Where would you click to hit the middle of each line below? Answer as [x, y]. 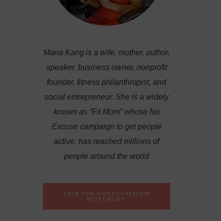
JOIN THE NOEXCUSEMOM [107, 194]
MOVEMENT [107, 199]
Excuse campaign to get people [107, 127]
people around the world [107, 156]
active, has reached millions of [107, 142]
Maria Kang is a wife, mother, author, [107, 53]
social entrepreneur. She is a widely [107, 97]
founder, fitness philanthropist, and [107, 82]
